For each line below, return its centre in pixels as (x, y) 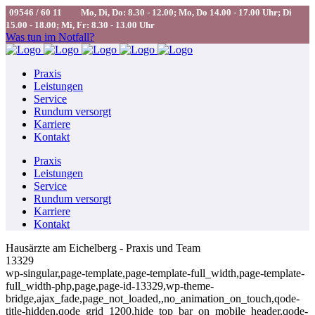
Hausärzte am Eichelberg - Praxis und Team (103, 248)
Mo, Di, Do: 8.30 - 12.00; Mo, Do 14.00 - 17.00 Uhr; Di (186, 12)
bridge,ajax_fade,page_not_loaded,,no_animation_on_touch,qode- (153, 298)
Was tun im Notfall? (50, 37)
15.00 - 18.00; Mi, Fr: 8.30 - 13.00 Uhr (80, 25)
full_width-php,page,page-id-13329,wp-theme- (110, 286)
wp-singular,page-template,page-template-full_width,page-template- (155, 273)
